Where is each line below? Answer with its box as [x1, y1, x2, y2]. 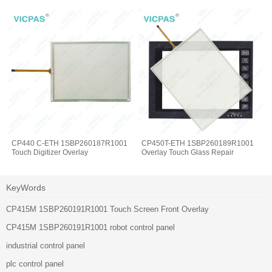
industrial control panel [6, 240, 85, 250]
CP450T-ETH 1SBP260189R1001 [141, 138, 254, 148]
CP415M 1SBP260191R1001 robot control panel [6, 222, 175, 232]
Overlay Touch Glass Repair [141, 148, 234, 157]
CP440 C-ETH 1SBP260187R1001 [12, 138, 128, 148]
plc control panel [6, 259, 64, 268]
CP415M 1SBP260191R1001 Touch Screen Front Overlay [6, 204, 209, 214]
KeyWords [6, 182, 46, 192]
